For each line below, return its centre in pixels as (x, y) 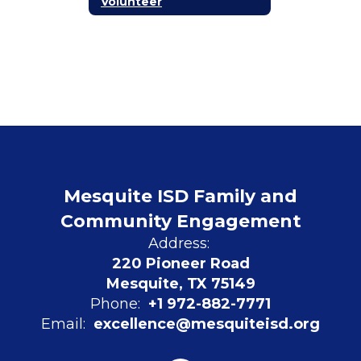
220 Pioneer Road (180, 263)
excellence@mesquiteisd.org (207, 324)
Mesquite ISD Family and (180, 196)
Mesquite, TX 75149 (180, 284)
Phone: (115, 304)
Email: (63, 324)
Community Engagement (180, 221)
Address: (178, 243)
